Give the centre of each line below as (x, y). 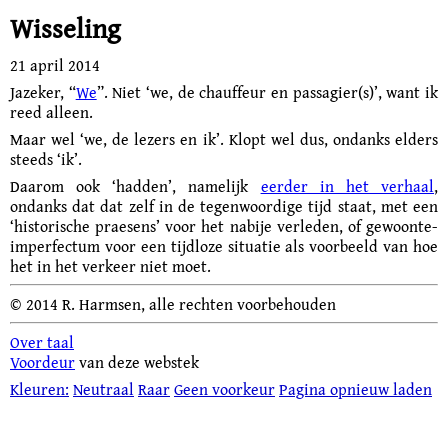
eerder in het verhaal (347, 186)
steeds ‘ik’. (46, 159)
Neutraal (103, 389)
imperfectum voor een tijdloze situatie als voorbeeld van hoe (224, 246)
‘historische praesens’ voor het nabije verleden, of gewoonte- (224, 226)
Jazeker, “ (43, 92)
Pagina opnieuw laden (355, 389)
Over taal (42, 342)
